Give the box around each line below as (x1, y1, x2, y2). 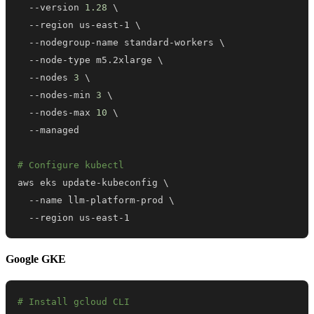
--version (18, 2, 86, 13)
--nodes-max (18, 107, 97, 118)
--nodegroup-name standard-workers (18, 37, 220, 48)
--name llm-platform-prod (18, 195, 170, 206)
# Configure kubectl (18, 160, 125, 171)
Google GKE (6, 252, 66, 265)
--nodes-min (18, 90, 97, 101)
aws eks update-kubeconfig (18, 177, 164, 189)
